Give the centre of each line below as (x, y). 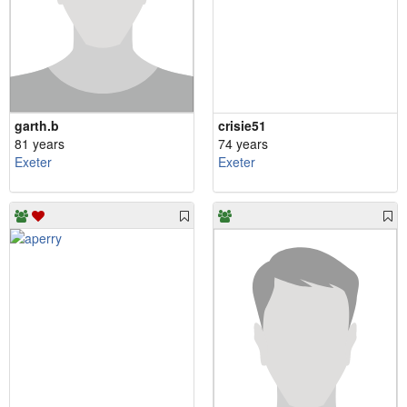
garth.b (37, 125)
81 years (40, 143)
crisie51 (242, 125)
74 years (243, 143)
